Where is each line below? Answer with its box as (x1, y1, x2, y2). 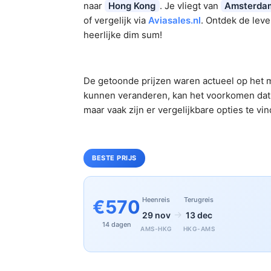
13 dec (185, 209, 212, 220)
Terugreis (184, 195, 214, 204)
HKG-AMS (183, 225, 215, 233)
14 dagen (102, 220, 131, 229)
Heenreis (142, 195, 171, 204)
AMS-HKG (140, 225, 172, 233)
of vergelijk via (83, 15, 148, 27)
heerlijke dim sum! (83, 29, 162, 41)
